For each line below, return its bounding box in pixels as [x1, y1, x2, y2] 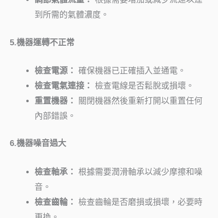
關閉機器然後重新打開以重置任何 [76, 96, 202, 106]
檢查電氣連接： [35, 81, 92, 91]
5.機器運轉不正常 [10, 37, 74, 47]
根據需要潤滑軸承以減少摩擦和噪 [76, 167, 202, 177]
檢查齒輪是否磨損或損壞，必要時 [76, 197, 202, 207]
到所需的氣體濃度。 [35, 10, 109, 20]
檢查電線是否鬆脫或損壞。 [92, 81, 194, 91]
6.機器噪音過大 [10, 139, 66, 148]
